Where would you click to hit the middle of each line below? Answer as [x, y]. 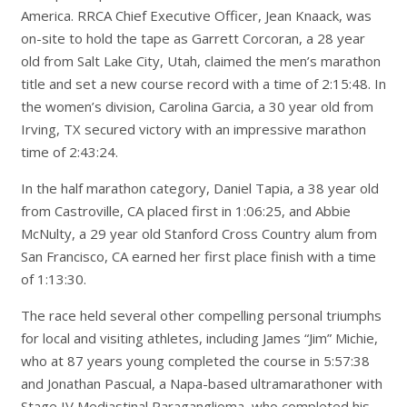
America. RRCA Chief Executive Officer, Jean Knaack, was [196, 15]
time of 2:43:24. [69, 151]
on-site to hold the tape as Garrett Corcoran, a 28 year [193, 38]
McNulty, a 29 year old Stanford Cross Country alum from [199, 233]
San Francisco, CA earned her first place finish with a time [198, 256]
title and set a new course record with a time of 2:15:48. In [203, 83]
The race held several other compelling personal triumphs [201, 315]
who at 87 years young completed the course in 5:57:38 [195, 360]
